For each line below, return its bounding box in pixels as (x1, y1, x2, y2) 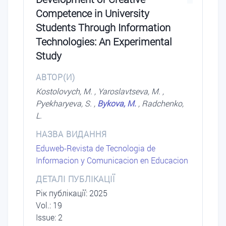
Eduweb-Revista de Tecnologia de (36, 143, 155, 154)
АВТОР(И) (36, 72, 75, 83)
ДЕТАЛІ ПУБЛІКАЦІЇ (36, 174, 115, 185)
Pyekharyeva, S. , (36, 98, 97, 109)
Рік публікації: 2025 (36, 188, 107, 199)
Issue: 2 (36, 212, 63, 223)
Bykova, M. (97, 98, 138, 109)
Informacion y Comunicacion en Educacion (36, 155, 188, 166)
